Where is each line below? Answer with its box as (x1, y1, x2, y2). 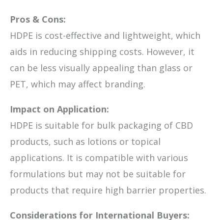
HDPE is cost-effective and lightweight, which (10, 29, 200, 42)
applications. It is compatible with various (10, 152, 188, 164)
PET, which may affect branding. (10, 78, 145, 90)
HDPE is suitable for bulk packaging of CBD (10, 119, 193, 132)
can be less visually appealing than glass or (10, 62, 192, 74)
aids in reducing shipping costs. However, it (10, 46, 194, 58)
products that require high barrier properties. (10, 184, 206, 196)
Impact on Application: (10, 103, 109, 115)
